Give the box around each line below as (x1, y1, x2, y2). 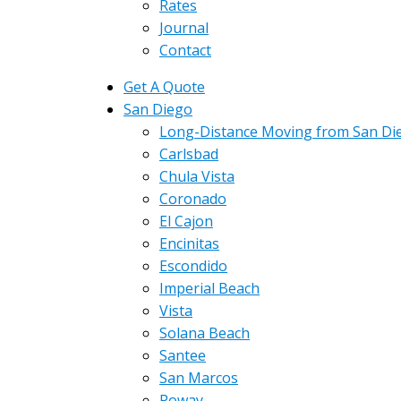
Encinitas (159, 234, 219, 253)
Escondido (159, 256, 227, 276)
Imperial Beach (159, 278, 260, 298)
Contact (159, 40, 211, 60)
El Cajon (159, 211, 213, 231)
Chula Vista (159, 166, 235, 186)
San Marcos (159, 368, 238, 388)
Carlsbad (159, 144, 218, 164)
